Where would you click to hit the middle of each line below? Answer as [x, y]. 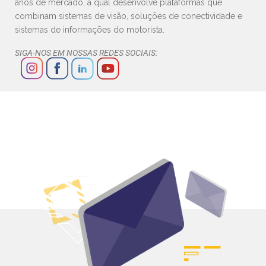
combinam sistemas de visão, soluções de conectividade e [129, 16]
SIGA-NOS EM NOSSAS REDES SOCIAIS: [86, 53]
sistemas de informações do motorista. [90, 30]
